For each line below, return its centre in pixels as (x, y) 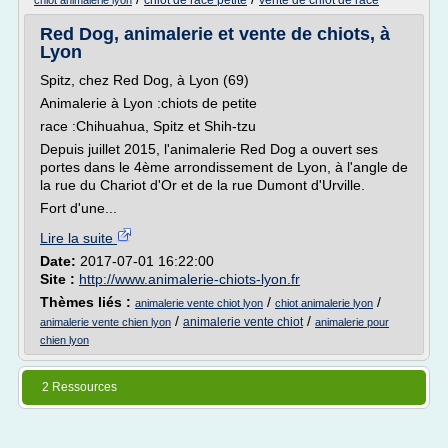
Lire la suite (78, 238)
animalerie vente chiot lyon (199, 303)
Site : (59, 279)
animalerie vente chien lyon (105, 322)
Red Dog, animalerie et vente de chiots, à (215, 34)
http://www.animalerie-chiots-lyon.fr (189, 279)
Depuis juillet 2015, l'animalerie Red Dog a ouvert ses (209, 149)
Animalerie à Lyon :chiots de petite (148, 103)
